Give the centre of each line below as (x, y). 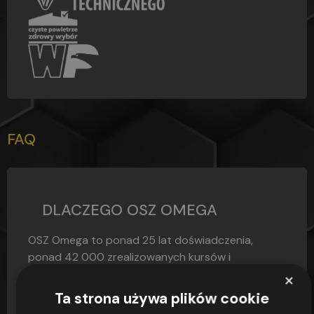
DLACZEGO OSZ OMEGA (130, 210)
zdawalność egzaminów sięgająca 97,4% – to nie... (156, 273)
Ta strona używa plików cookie (162, 299)
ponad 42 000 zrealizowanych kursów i (129, 257)
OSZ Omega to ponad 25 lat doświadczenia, (141, 240)
